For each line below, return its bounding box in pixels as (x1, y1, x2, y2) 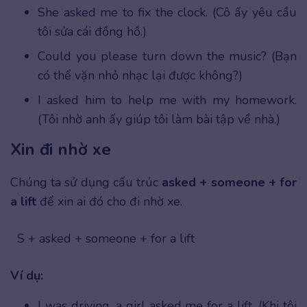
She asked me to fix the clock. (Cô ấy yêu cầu (38, 4, 297, 21)
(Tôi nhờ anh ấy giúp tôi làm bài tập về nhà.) (38, 111, 280, 128)
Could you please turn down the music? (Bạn (38, 48, 297, 65)
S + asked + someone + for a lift (17, 230, 195, 247)
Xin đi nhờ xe (10, 138, 116, 161)
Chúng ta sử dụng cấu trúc (10, 174, 162, 191)
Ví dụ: (10, 267, 47, 284)
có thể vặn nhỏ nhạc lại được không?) (38, 67, 243, 84)
